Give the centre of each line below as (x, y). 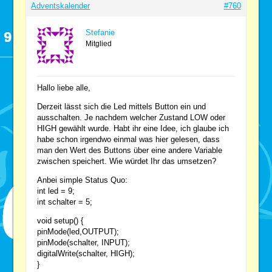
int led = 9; (56, 191)
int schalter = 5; (65, 202)
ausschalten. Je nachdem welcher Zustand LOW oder (131, 117)
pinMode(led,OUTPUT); (78, 231)
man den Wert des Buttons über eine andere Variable (130, 150)
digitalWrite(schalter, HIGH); (86, 253)
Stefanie (100, 32)
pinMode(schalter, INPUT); (84, 242)
